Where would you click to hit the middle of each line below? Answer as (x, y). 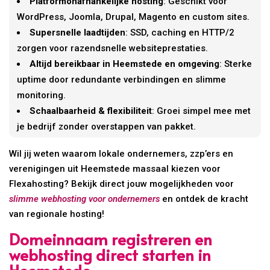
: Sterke (236, 64)
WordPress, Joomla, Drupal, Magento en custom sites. (133, 17)
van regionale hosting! (57, 214)
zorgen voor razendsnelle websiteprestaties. (113, 49)
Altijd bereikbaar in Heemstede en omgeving (125, 64)
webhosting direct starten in (110, 255)
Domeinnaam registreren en (111, 239)
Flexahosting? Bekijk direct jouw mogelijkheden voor (122, 184)
